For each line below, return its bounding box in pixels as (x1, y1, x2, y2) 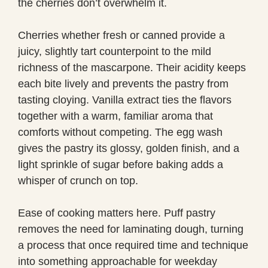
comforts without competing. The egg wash (18, 126, 223, 138)
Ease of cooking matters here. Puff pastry (18, 206, 215, 219)
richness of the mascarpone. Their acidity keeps (18, 61, 246, 74)
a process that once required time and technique (18, 239, 248, 251)
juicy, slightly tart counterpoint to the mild (18, 45, 211, 57)
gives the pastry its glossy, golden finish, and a (18, 142, 239, 154)
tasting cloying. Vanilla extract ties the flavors (18, 93, 232, 106)
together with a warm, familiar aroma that (18, 109, 213, 122)
